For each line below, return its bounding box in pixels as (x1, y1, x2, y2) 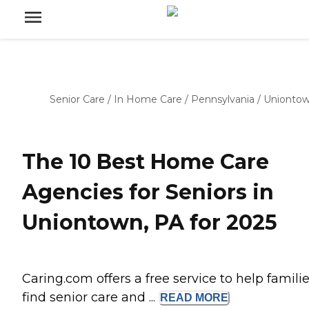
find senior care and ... (22, 290, 159, 306)
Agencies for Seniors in (22, 179, 274, 206)
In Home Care (114, 93, 182, 106)
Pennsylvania (191, 93, 255, 106)
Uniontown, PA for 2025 (22, 210, 277, 236)
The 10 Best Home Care (22, 149, 269, 175)
